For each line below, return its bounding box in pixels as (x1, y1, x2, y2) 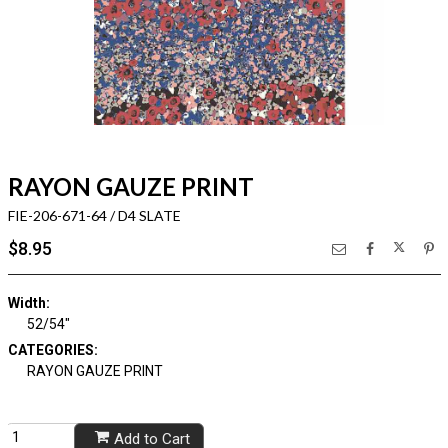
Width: (7, 295, 50, 311)
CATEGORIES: (7, 342, 98, 358)
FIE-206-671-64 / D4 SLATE (7, 207, 181, 224)
